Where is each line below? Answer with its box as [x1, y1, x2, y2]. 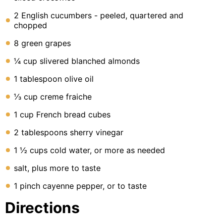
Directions [5, 199, 80, 217]
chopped [14, 20, 47, 30]
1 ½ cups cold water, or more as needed [14, 145, 165, 155]
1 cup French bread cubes [14, 110, 111, 119]
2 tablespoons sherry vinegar [14, 127, 123, 137]
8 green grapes [14, 38, 71, 48]
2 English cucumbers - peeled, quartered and [14, 10, 183, 20]
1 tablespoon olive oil [14, 74, 94, 84]
